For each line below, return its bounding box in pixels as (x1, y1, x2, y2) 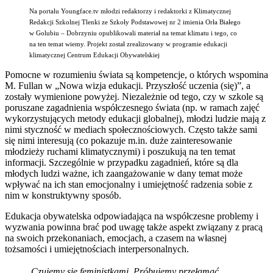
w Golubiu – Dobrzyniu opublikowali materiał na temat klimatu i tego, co (29, 30, 237, 37)
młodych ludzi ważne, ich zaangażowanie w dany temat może (5, 168, 243, 179)
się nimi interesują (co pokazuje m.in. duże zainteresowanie (5, 135, 232, 146)
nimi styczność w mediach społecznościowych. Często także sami (5, 124, 257, 135)
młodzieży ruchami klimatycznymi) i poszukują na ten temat (5, 146, 235, 157)
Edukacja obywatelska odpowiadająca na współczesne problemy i (5, 211, 258, 222)
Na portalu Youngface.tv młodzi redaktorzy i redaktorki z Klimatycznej (29, 8, 231, 15)
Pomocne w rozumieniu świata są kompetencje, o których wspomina (5, 69, 268, 80)
